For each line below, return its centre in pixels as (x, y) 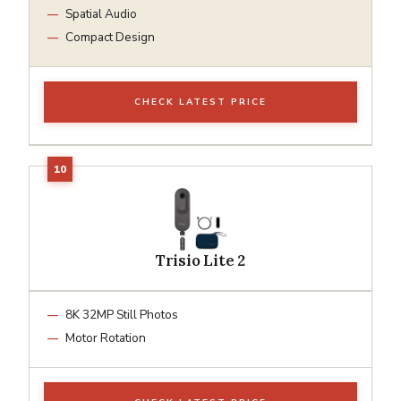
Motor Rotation (106, 337)
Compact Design (110, 37)
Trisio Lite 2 (200, 260)
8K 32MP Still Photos (122, 314)
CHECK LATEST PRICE (200, 102)
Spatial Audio (101, 13)
